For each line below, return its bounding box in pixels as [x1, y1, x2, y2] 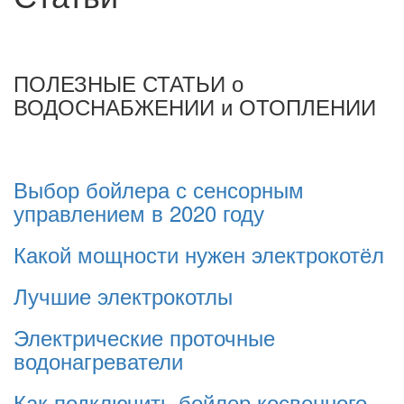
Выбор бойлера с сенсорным [14, 173, 304, 205]
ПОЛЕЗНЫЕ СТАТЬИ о [14, 67, 243, 98]
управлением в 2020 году [14, 197, 264, 228]
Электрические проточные [14, 321, 275, 353]
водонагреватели [14, 344, 183, 376]
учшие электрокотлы [28, 280, 233, 311]
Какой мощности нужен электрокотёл [14, 238, 384, 270]
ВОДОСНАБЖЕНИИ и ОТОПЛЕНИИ [14, 90, 376, 122]
